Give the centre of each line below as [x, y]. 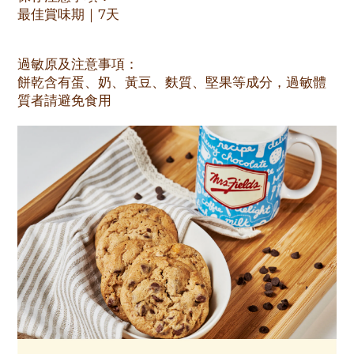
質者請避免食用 [64, 100]
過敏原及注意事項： [78, 64]
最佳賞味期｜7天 [68, 14]
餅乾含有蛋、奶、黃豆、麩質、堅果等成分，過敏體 [172, 82]
